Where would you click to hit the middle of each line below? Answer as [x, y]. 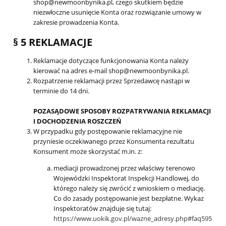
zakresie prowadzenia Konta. [76, 22]
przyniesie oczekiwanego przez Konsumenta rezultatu [114, 142]
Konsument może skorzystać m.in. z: [88, 152]
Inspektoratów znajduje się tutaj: [102, 209]
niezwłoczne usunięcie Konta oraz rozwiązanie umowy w [117, 12]
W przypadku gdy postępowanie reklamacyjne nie [108, 131]
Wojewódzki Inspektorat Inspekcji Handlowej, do [126, 178]
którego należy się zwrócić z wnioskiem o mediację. [129, 188]
